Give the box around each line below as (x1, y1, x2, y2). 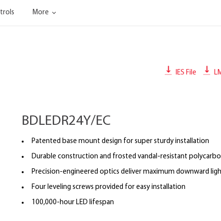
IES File (174, 69, 196, 76)
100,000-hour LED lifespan (32, 199, 114, 206)
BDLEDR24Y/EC (22, 114, 110, 128)
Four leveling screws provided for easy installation (32, 184, 185, 191)
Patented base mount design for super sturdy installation (32, 138, 209, 145)
